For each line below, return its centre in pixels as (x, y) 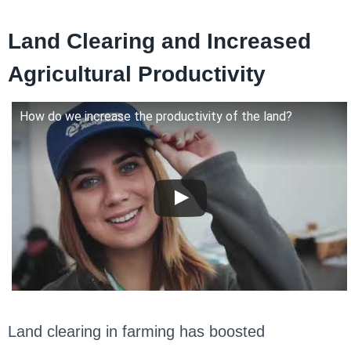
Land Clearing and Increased (159, 41)
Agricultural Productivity (136, 74)
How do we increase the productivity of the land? (156, 116)
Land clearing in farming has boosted (136, 331)
